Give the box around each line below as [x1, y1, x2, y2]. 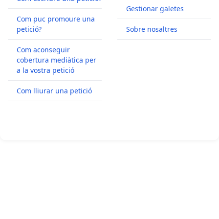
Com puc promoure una [17, 14, 95, 23]
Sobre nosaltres [126, 24, 177, 34]
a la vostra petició [17, 65, 74, 75]
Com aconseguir [17, 44, 70, 54]
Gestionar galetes [126, 3, 184, 13]
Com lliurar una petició [17, 86, 92, 95]
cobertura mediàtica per [17, 55, 96, 65]
